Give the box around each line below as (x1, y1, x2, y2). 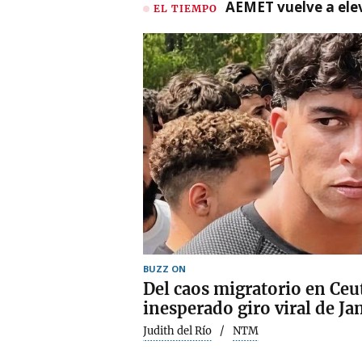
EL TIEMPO (154, 2, 217, 15)
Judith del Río (143, 323, 212, 338)
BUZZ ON (143, 262, 186, 275)
